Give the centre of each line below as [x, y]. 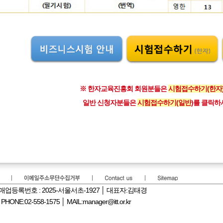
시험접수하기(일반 [164, 102]
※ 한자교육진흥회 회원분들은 [124, 88]
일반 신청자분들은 [110, 102]
